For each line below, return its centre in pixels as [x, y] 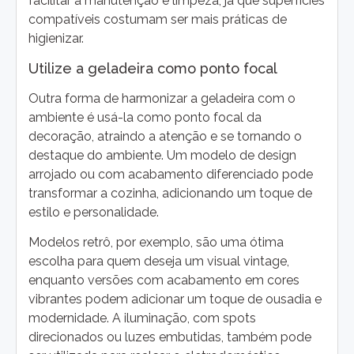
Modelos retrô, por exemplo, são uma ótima [156, 243]
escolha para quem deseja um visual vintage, [159, 262]
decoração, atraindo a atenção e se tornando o [165, 136]
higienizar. [56, 39]
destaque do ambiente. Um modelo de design [162, 155]
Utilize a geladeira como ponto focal [153, 68]
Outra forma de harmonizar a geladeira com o [162, 98]
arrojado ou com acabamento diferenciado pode [171, 174]
